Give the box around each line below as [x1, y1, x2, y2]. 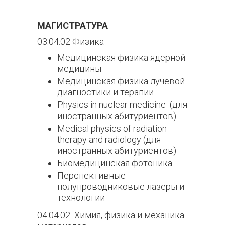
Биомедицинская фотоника [57, 158, 172, 168]
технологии [57, 192, 105, 203]
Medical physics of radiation [57, 123, 167, 134]
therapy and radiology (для [57, 134, 161, 145]
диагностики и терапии [57, 87, 154, 97]
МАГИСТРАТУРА [37, 20, 108, 31]
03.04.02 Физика [37, 36, 104, 47]
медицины [57, 63, 101, 74]
